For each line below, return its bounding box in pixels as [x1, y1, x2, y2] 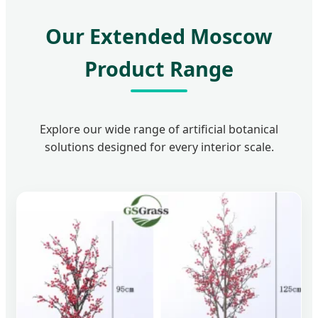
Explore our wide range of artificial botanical [40, 121, 278, 138]
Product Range [84, 55, 234, 83]
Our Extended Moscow [45, 22, 273, 50]
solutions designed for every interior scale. [44, 139, 274, 155]
